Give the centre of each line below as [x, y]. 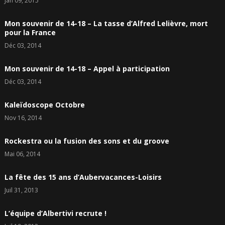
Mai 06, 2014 [22, 154]
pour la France [30, 33]
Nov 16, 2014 [23, 118]
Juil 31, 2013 [21, 190]
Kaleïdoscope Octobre [44, 105]
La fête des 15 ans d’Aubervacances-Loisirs [83, 177]
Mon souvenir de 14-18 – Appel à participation [87, 69]
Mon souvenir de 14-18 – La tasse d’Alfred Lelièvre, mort [106, 24]
